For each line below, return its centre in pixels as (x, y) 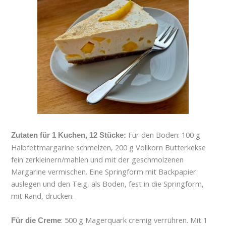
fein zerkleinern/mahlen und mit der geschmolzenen (98, 160)
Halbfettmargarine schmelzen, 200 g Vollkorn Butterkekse (109, 148)
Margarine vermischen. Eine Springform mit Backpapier (104, 172)
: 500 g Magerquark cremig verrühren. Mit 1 (134, 220)
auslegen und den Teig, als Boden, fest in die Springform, (108, 184)
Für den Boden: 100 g (164, 135)
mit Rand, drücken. (44, 196)
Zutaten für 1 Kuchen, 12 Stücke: (70, 135)
